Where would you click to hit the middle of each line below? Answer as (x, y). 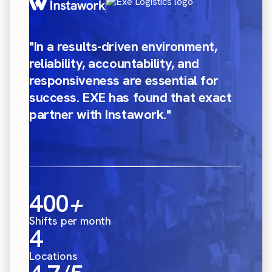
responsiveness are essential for (124, 80)
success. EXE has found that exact (131, 97)
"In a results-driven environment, (123, 46)
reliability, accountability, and (114, 63)
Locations (53, 256)
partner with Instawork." (100, 114)
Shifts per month (70, 220)
